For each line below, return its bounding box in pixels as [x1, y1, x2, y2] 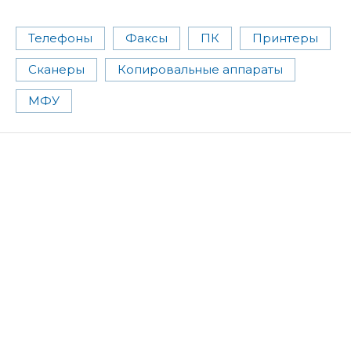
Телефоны [28, 30, 92, 45]
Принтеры [252, 30, 318, 45]
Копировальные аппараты [118, 61, 283, 77]
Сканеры [28, 61, 85, 77]
